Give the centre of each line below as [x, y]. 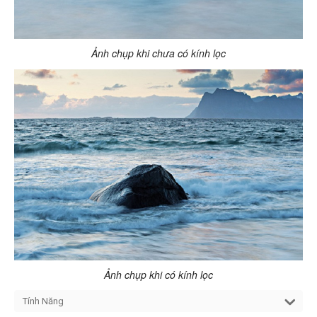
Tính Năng [43, 301]
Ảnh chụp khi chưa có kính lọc [158, 54]
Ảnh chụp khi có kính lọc [158, 276]
